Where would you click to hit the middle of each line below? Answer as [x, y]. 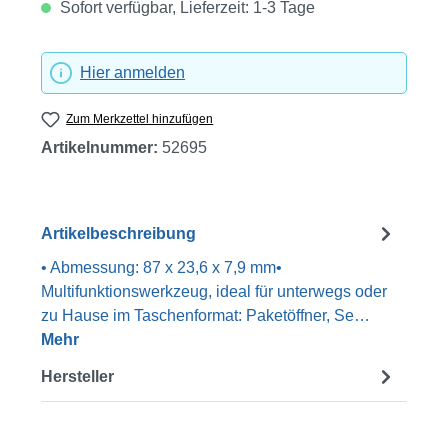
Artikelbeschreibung [118, 233]
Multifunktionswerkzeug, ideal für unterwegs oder [214, 292]
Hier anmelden [132, 73]
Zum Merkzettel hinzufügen [140, 119]
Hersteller [77, 376]
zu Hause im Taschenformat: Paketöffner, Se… [205, 316]
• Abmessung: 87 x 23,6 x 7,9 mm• [161, 268]
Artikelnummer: [101, 148]
